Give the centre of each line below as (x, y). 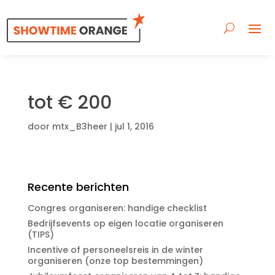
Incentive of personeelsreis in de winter (115, 250)
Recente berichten (78, 187)
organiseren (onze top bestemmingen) (115, 261)
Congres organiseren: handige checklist (117, 208)
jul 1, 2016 (134, 126)
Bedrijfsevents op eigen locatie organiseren (125, 223)
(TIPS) (41, 234)
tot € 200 (69, 103)
